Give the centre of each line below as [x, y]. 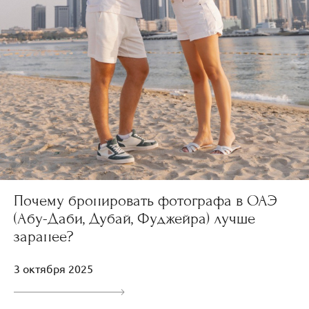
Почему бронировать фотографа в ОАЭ [146, 200]
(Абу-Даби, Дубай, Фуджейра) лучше [134, 218]
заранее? [43, 236]
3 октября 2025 [53, 268]
